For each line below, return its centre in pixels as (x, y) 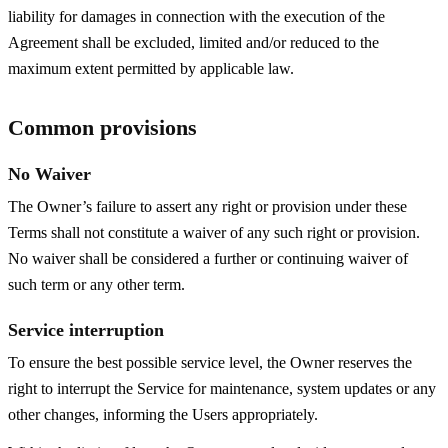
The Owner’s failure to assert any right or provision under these (207, 206)
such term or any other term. (96, 284)
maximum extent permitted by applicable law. (151, 68)
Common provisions (102, 127)
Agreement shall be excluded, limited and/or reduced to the (193, 42)
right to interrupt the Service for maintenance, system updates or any (222, 388)
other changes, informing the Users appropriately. (163, 414)
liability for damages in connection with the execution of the (196, 16)
